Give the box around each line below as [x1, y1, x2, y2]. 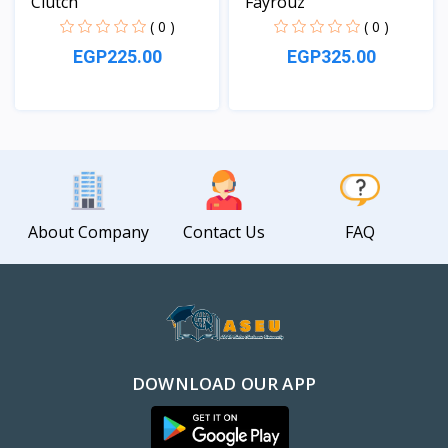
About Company [27, 220, 149, 243]
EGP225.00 [72, 45, 162, 67]
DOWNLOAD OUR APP [132, 371, 316, 395]
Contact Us [183, 220, 265, 243]
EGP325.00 [286, 45, 376, 67]
